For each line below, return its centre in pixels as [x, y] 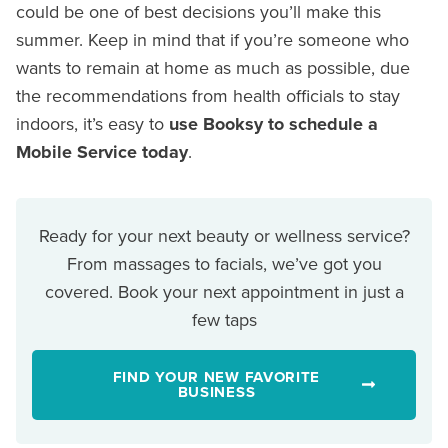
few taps [224, 319]
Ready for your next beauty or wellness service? [224, 235]
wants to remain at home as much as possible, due [213, 67]
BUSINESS [216, 391]
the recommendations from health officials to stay [208, 95]
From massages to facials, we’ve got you [224, 263]
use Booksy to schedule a [273, 123]
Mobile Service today [102, 151]
